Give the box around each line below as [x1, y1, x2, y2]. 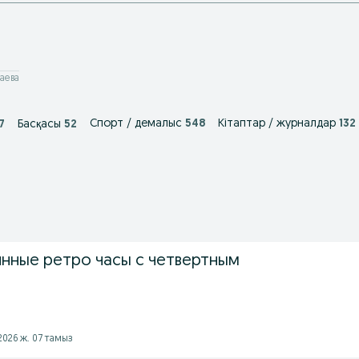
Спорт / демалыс [90, 118, 182, 130]
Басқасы [18, 119, 61, 131]
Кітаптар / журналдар [218, 118, 336, 130]
